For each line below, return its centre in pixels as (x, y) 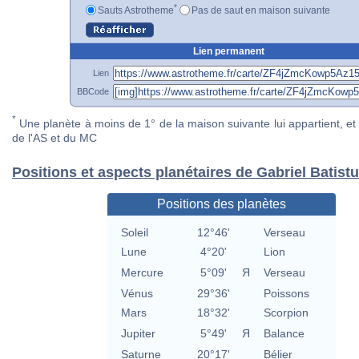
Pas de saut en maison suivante (261, 10)
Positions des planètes (221, 204)
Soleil (134, 233)
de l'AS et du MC (54, 138)
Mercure (142, 273)
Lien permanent (229, 51)
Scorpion (286, 313)
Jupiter (138, 334)
